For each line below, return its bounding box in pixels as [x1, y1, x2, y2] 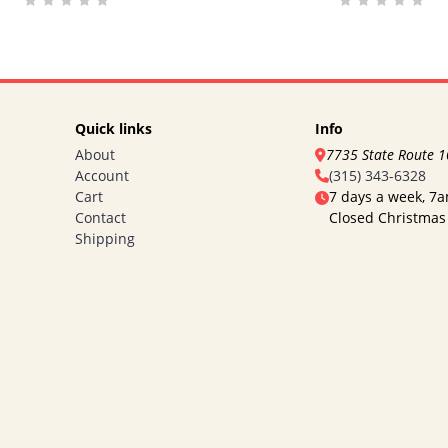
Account [74, 166, 129, 186]
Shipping [74, 229, 135, 249]
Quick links [74, 118, 152, 138]
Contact [74, 208, 126, 228]
